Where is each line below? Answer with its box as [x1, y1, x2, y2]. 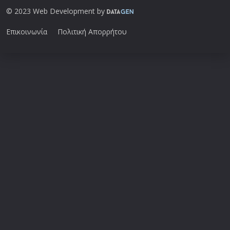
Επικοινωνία [6, 26, 47, 36]
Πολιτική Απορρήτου [57, 26, 127, 36]
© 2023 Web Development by [6, 6, 107, 16]
